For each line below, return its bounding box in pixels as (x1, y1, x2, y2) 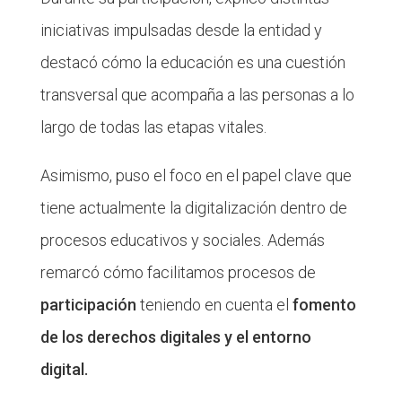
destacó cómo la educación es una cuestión (39, 52, 345, 72)
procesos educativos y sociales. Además (39, 230, 325, 249)
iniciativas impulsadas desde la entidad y (39, 20, 322, 39)
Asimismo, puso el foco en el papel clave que (39, 165, 352, 185)
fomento (292, 294, 356, 314)
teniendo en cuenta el (135, 294, 293, 314)
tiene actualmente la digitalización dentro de (39, 197, 347, 217)
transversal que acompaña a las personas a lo (39, 84, 354, 104)
